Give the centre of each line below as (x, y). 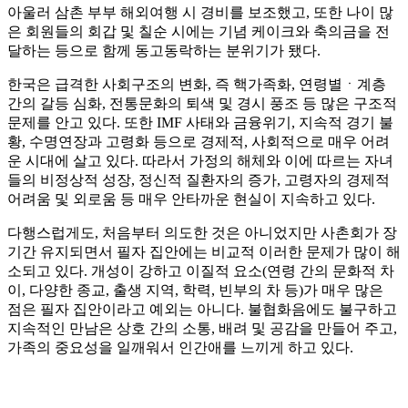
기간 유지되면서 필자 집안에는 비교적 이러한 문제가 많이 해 (204, 252)
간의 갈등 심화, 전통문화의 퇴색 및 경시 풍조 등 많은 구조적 (202, 104)
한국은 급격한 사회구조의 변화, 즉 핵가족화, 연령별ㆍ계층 (197, 85)
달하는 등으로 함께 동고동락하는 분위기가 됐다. (164, 51)
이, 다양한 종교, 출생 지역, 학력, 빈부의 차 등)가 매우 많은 (195, 291)
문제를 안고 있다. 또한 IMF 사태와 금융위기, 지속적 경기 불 (200, 123)
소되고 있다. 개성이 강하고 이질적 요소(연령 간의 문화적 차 (201, 271)
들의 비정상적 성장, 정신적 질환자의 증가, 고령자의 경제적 (199, 180)
